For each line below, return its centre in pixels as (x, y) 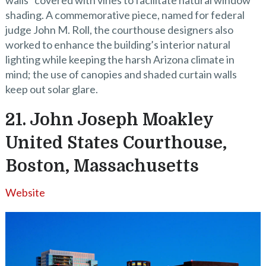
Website (25, 193)
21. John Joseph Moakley (109, 120)
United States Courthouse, (116, 143)
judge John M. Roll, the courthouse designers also (119, 30)
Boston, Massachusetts (102, 167)
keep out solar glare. (51, 89)
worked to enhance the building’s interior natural (118, 45)
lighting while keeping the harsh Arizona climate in (120, 60)
